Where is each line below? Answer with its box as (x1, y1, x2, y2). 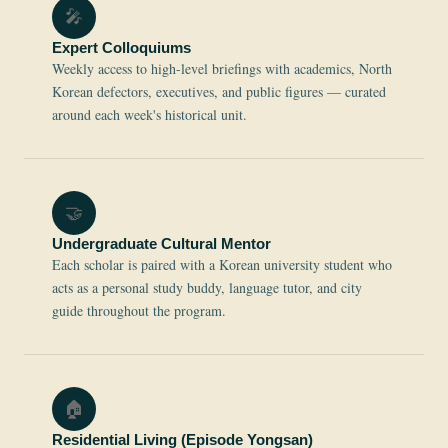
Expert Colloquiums (52, 39, 191, 57)
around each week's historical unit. (52, 105, 247, 125)
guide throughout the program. (52, 301, 226, 321)
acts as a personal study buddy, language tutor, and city (52, 278, 362, 298)
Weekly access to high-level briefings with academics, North (52, 59, 392, 79)
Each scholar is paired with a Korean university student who (52, 255, 392, 275)
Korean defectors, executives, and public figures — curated (52, 82, 386, 102)
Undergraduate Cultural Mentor (52, 235, 271, 253)
